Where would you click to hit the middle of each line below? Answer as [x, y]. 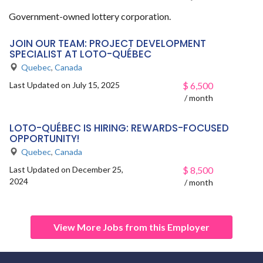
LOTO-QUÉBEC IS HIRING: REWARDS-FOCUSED [119, 128]
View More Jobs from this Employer [131, 227]
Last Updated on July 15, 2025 [65, 85]
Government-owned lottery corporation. [90, 16]
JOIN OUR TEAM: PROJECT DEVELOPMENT [108, 43]
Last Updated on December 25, [66, 169]
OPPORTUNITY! [44, 138]
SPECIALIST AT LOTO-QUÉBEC [80, 54]
